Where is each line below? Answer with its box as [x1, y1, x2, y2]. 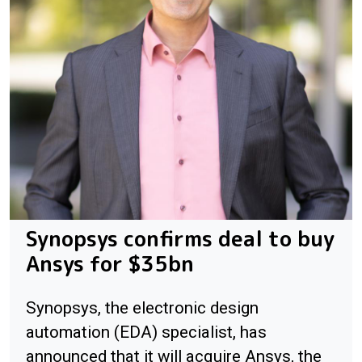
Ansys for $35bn [26, 249, 194, 279]
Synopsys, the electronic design [26, 298, 259, 318]
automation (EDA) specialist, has [26, 322, 267, 343]
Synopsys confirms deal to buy [26, 224, 335, 254]
